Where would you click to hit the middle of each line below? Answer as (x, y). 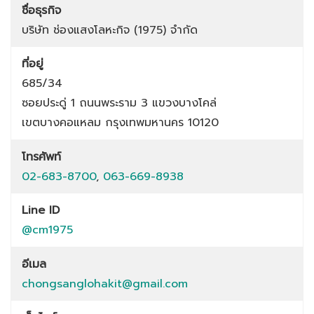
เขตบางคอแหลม (61, 122)
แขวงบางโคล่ (184, 103)
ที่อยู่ (33, 63)
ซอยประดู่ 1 (48, 103)
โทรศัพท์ (41, 157)
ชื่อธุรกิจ (41, 10)
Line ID (41, 210)
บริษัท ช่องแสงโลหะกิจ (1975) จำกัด (110, 30)
